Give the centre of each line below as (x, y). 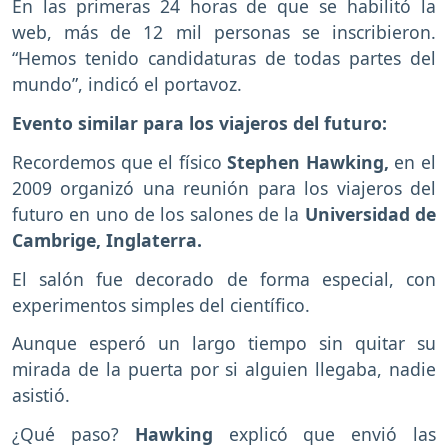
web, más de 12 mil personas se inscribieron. (224, 32)
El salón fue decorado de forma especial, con (224, 278)
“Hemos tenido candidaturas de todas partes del (224, 58)
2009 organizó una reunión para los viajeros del (224, 187)
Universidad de (368, 213)
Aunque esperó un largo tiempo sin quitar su (224, 343)
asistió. (41, 395)
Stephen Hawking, (308, 161)
